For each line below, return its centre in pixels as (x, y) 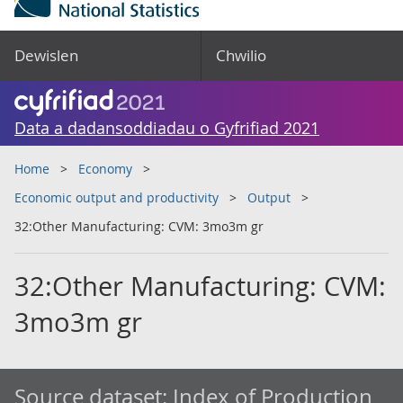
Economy (105, 169)
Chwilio (241, 55)
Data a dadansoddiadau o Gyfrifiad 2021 (167, 128)
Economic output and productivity (116, 197)
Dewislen (46, 55)
